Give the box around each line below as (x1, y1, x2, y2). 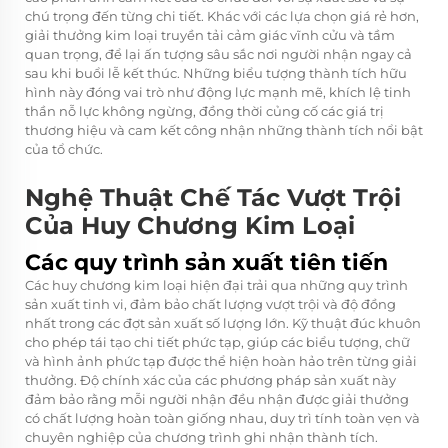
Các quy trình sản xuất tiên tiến (25, 248, 388, 276)
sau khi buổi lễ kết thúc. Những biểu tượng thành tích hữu (25, 64, 407, 81)
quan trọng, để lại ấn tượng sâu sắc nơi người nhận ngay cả (25, 45, 412, 62)
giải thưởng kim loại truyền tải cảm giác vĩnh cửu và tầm (25, 26, 395, 43)
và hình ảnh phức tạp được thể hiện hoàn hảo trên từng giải (25, 352, 417, 369)
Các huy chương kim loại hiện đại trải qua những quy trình (25, 276, 408, 293)
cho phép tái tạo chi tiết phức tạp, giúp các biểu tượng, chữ (25, 333, 410, 350)
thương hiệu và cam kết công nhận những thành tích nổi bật (25, 121, 423, 138)
